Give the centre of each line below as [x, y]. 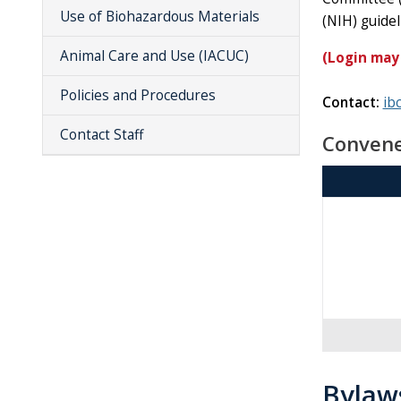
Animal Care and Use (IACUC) [155, 56]
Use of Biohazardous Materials [160, 17]
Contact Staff [102, 135]
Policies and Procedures [138, 96]
